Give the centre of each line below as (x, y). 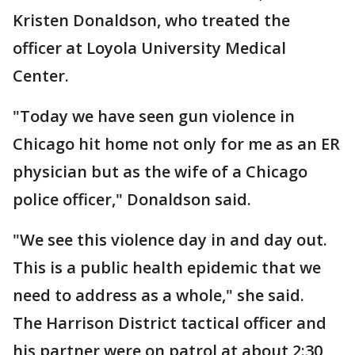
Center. (41, 76)
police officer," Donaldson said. (132, 199)
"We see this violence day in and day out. (170, 240)
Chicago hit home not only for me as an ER (176, 144)
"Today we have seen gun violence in (154, 116)
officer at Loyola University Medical (149, 48)
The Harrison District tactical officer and (170, 323)
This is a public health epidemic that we (167, 267)
